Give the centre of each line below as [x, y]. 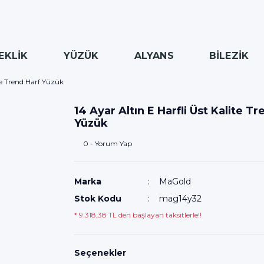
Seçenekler [100, 253]
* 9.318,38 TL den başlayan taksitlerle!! [138, 215]
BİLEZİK [229, 56]
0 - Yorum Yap [108, 143]
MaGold [175, 181]
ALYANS [154, 56]
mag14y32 [180, 199]
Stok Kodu [98, 199]
